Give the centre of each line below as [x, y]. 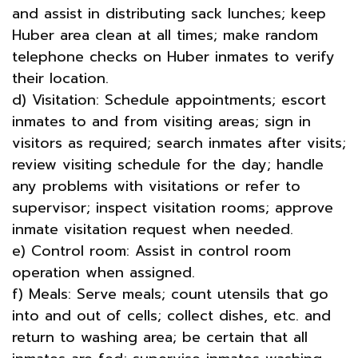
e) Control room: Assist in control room [151, 251]
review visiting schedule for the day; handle [168, 164]
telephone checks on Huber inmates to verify [173, 56]
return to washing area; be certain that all [160, 337]
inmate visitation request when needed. [153, 229]
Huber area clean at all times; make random [165, 35]
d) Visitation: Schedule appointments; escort [169, 99]
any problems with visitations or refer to [156, 186]
